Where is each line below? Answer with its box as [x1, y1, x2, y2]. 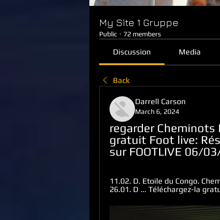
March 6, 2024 [135, 108, 179, 115]
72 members [123, 30, 161, 38]
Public [99, 30, 117, 38]
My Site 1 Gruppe [99, 17, 179, 28]
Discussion [113, 47, 151, 56]
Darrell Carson [135, 97, 186, 106]
